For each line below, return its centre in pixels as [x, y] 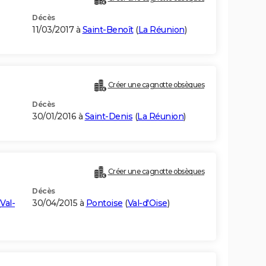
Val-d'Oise [147, 203]
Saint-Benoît [108, 30]
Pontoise [104, 203]
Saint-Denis [108, 117]
